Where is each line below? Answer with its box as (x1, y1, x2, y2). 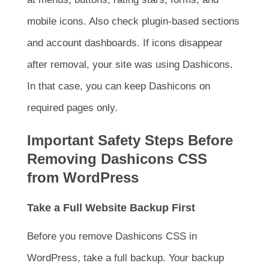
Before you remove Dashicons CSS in (27, 231, 197, 243)
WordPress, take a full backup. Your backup (27, 252, 224, 264)
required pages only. (27, 102, 118, 114)
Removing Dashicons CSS (27, 151, 207, 168)
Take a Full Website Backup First (27, 202, 195, 214)
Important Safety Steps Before (27, 132, 233, 149)
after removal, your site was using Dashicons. (27, 59, 233, 71)
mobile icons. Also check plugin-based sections (27, 16, 240, 28)
